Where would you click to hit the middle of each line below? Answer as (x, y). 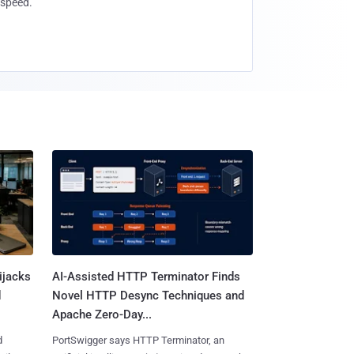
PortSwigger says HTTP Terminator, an (138, 341)
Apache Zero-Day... (102, 315)
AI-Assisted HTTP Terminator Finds (146, 277)
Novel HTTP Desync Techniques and (148, 296)
